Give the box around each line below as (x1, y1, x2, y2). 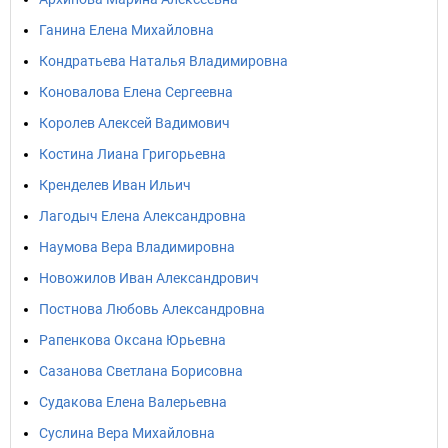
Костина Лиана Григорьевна (39, 146, 226, 162)
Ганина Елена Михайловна (39, 22, 214, 38)
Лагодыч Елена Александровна (39, 208, 246, 224)
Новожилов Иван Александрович (39, 270, 259, 286)
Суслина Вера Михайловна (39, 425, 215, 441)
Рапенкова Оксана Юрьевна (39, 332, 226, 348)
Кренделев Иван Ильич (39, 177, 191, 193)
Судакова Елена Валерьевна (39, 394, 227, 410)
